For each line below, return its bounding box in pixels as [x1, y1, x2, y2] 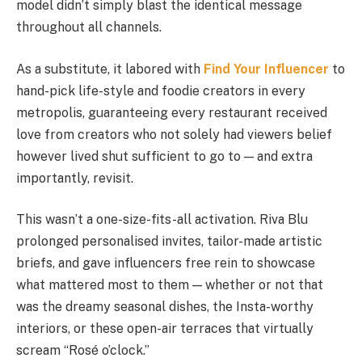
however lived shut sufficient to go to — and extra [16, 148, 313, 164]
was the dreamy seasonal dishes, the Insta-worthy [16, 299, 314, 315]
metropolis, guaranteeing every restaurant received [16, 104, 327, 120]
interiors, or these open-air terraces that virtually [16, 321, 314, 337]
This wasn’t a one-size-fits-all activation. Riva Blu [16, 212, 308, 228]
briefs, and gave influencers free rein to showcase [16, 255, 315, 271]
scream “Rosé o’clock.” [16, 343, 149, 359]
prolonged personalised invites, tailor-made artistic [16, 234, 322, 250]
